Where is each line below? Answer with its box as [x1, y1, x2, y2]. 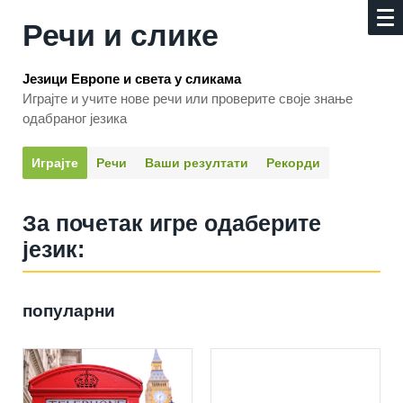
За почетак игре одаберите [22, 210, 321, 236]
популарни [22, 301, 115, 320]
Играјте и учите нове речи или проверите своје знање [22, 91, 353, 106]
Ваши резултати [145, 156, 248, 170]
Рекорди [266, 156, 320, 170]
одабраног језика [22, 111, 127, 126]
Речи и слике [22, 18, 219, 52]
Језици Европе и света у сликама [22, 71, 241, 86]
